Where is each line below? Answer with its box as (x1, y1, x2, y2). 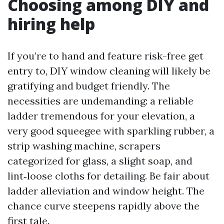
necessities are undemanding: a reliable (7, 94, 193, 107)
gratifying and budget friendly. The (7, 79, 170, 92)
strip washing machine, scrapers (7, 139, 160, 152)
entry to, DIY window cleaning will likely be (7, 64, 210, 77)
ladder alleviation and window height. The (7, 184, 204, 197)
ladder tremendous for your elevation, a (7, 109, 195, 122)
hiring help (7, 13, 95, 34)
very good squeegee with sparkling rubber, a (7, 124, 214, 137)
